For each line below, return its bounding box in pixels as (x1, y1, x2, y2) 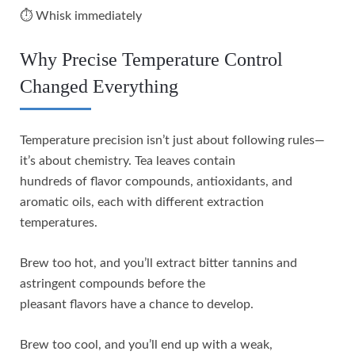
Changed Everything (20, 75, 178, 97)
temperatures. (20, 216, 97, 229)
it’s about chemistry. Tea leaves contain (20, 154, 235, 167)
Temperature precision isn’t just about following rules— (20, 133, 325, 147)
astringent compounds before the (20, 277, 205, 290)
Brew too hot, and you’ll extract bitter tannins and (20, 256, 297, 269)
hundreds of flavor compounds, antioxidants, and (20, 174, 292, 188)
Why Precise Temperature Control (20, 48, 283, 70)
